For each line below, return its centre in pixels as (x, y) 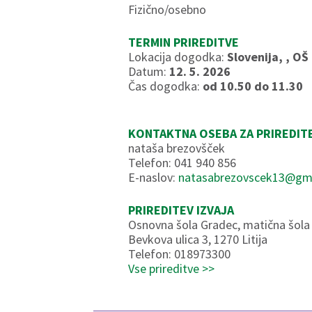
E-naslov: (154, 177)
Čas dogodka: (166, 86)
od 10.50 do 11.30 (253, 86)
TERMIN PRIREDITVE (184, 42)
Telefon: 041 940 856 (182, 163)
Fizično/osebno (167, 9)
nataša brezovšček (177, 148)
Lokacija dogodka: (178, 57)
